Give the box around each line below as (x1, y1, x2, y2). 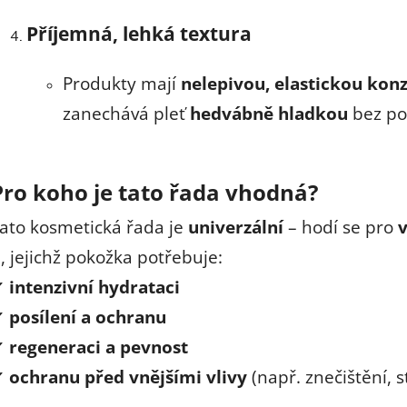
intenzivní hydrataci (9, 274, 180, 298)
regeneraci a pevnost (9, 334, 188, 358)
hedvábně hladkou (190, 101, 348, 124)
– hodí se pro (283, 214, 398, 238)
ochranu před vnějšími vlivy (9, 364, 247, 388)
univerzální (188, 214, 283, 238)
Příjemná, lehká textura (26, 19, 252, 46)
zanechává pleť (63, 101, 190, 124)
